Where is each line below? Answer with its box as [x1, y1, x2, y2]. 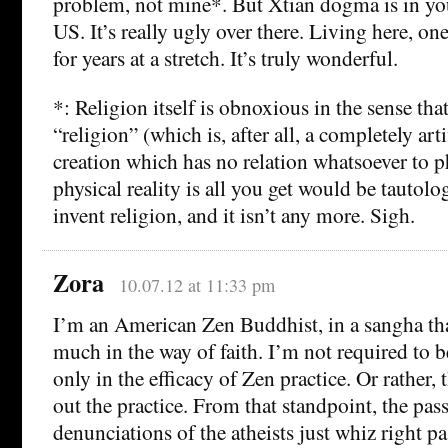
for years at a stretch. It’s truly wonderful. [53, 42, 398, 72]
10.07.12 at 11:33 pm [118, 272, 275, 297]
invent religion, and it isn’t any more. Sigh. [53, 199, 415, 229]
